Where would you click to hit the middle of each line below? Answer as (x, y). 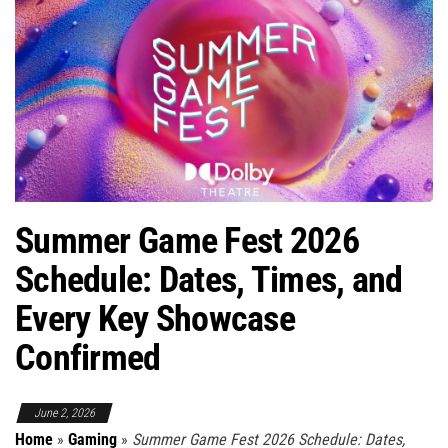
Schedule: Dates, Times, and (209, 280)
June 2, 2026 (64, 413)
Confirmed (88, 358)
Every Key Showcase (155, 319)
